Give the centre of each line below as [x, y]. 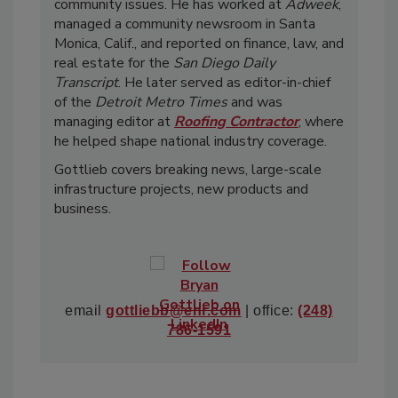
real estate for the [114, 63]
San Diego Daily [224, 63]
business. [83, 208]
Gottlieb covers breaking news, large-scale [188, 169]
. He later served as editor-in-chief [224, 82]
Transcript [86, 82]
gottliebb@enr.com [174, 310]
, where [321, 121]
